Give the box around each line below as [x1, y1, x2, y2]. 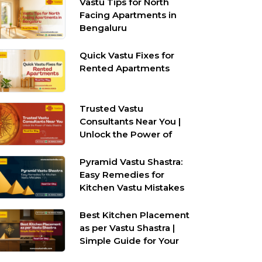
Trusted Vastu [80, 103, 144, 114]
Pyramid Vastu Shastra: [80, 156, 183, 167]
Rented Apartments [80, 63, 170, 74]
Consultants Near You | [80, 116, 181, 127]
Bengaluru [80, 22, 127, 33]
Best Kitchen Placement [80, 209, 190, 220]
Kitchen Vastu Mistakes [80, 182, 185, 193]
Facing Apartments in [80, 9, 177, 20]
